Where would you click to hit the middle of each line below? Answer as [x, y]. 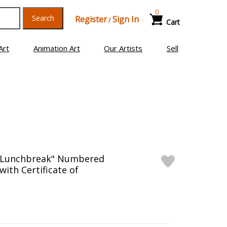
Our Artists [123, 48]
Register [91, 19]
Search [43, 18]
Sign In [125, 19]
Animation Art [56, 48]
